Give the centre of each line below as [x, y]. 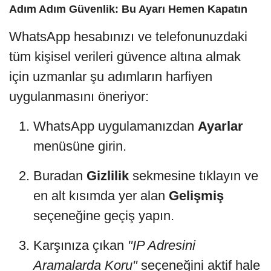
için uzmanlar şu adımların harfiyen [111, 76]
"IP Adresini [162, 245]
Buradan [60, 175]
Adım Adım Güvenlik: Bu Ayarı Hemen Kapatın [128, 9]
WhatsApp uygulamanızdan [116, 126]
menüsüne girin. [80, 146]
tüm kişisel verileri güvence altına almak [125, 56]
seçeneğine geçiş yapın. [104, 215]
